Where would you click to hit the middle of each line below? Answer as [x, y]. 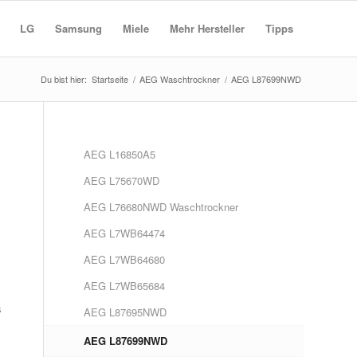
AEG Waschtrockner [180, 79]
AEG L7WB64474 [125, 233]
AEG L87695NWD [126, 312]
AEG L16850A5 [120, 154]
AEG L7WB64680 [125, 259]
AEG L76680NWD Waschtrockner [161, 207]
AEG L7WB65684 [125, 286]
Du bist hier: [64, 79]
